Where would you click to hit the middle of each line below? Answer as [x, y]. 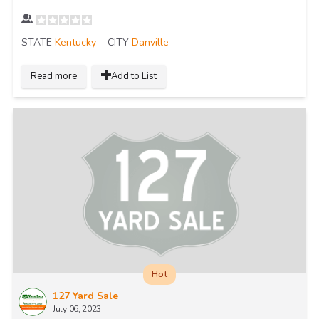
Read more [54, 77]
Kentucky [75, 43]
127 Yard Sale [85, 296]
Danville [150, 43]
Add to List [134, 77]
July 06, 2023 [77, 309]
